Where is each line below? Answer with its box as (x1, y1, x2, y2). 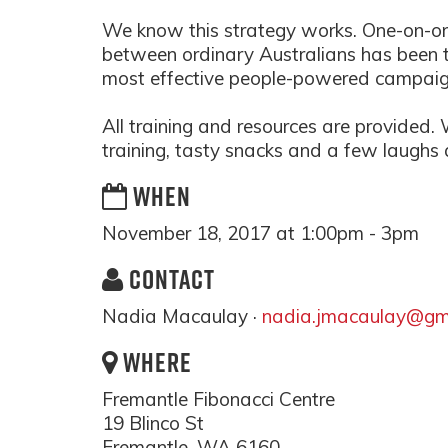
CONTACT (124, 260, 215, 298)
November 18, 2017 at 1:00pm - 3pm (102, 221, 419, 245)
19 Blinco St (102, 411, 204, 435)
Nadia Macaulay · (102, 304, 262, 328)
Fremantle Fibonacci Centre (102, 387, 335, 411)
